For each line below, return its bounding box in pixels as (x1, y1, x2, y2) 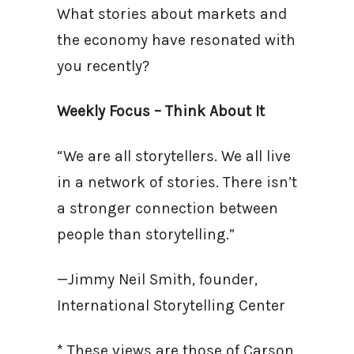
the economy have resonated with (57, 31, 296, 49)
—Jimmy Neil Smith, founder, (57, 270, 258, 288)
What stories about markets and (57, 5, 287, 23)
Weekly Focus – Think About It (57, 102, 269, 120)
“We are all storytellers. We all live (57, 147, 291, 165)
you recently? (57, 57, 153, 75)
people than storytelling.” (57, 225, 239, 243)
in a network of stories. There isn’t (57, 173, 297, 191)
